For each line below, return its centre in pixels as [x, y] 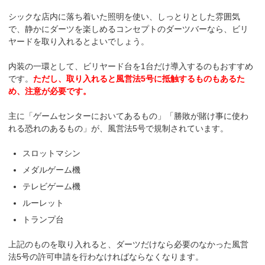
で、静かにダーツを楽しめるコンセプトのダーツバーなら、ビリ [129, 29]
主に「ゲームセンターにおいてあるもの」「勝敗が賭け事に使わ [129, 116]
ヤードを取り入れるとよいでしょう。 [79, 41]
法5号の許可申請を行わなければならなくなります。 [106, 256]
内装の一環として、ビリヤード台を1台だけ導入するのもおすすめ [131, 66]
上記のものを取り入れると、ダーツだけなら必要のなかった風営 [129, 244]
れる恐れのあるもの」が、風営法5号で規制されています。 [119, 128]
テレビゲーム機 [52, 186]
